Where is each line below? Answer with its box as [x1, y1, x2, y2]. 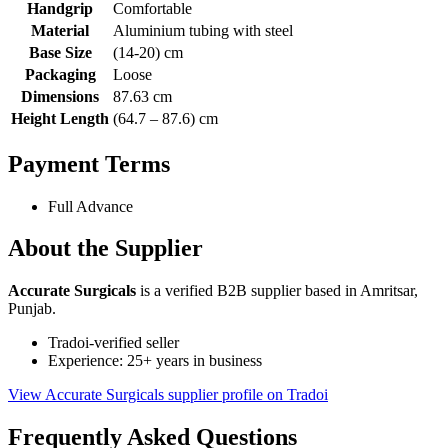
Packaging [24, 65, 96, 83]
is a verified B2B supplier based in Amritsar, [136, 282, 418, 300]
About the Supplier [8, 235, 203, 262]
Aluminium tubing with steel [113, 21, 293, 39]
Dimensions [21, 87, 99, 105]
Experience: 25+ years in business [48, 352, 262, 370]
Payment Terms [8, 150, 170, 177]
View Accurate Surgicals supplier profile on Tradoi [8, 386, 328, 404]
